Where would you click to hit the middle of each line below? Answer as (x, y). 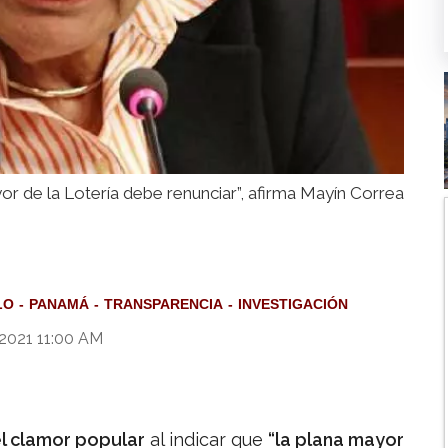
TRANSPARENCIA (163, 304)
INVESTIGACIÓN (293, 304)
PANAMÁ (59, 304)
